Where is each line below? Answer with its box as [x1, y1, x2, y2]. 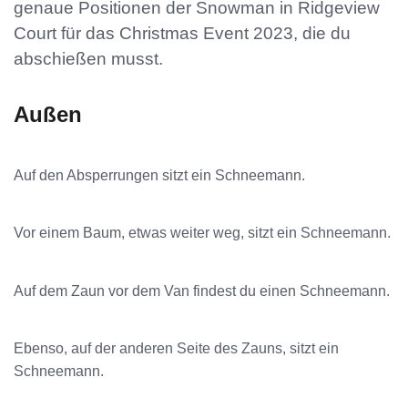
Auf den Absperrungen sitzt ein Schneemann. [14, 167, 305, 183]
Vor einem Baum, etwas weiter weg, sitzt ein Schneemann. [14, 225, 391, 241]
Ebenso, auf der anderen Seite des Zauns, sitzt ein [14, 340, 339, 356]
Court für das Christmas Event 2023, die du [14, 24, 351, 44]
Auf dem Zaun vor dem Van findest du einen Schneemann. [14, 282, 390, 299]
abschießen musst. [14, 49, 163, 69]
